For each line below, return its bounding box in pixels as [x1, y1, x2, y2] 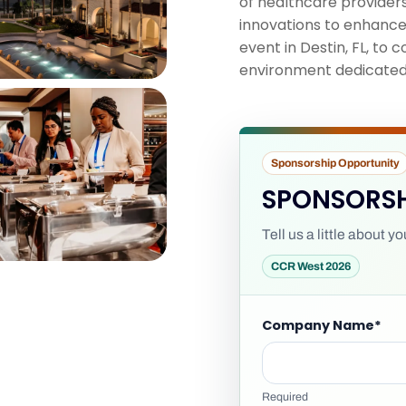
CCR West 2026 [271, 260, 351, 273]
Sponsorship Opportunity [271, 157, 400, 169]
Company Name [262, 316, 374, 334]
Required [262, 391, 308, 403]
